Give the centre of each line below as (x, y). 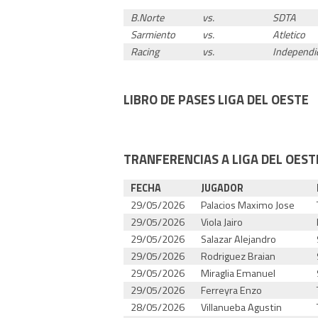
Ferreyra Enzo (232, 290)
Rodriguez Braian (238, 256)
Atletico (289, 34)
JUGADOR (223, 188)
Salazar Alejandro (239, 239)
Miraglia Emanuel (238, 273)
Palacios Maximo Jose (248, 205)
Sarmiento (153, 34)
